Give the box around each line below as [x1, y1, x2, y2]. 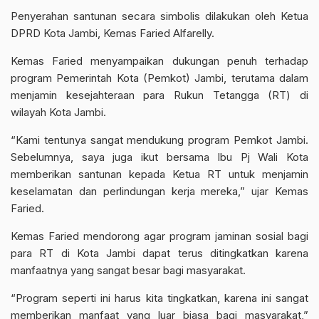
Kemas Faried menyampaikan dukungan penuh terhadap [11, 54, 308, 68]
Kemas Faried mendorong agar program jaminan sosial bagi [11, 229, 308, 243]
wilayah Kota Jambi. [11, 105, 106, 119]
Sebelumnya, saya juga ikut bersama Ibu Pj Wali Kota [11, 150, 308, 164]
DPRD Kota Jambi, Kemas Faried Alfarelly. [11, 26, 214, 40]
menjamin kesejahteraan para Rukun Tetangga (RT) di [11, 88, 308, 102]
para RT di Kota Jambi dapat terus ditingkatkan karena [11, 246, 308, 260]
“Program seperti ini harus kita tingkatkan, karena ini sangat [11, 291, 308, 305]
